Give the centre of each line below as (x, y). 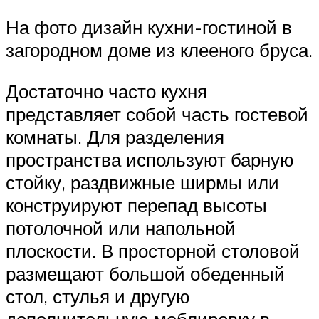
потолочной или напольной (121, 228)
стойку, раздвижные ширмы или (142, 182)
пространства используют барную (150, 159)
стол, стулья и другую (98, 296)
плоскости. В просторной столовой (153, 250)
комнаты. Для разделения (115, 136)
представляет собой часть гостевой (157, 114)
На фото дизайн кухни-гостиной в (149, 27)
